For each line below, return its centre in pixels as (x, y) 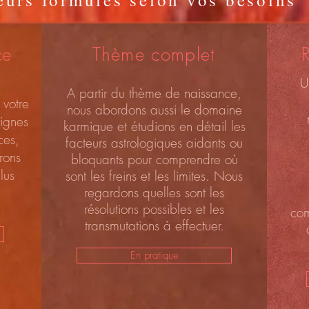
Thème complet (153, 54)
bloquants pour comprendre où (154, 159)
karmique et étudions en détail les (154, 126)
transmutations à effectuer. (154, 226)
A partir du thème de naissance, (154, 93)
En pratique (154, 255)
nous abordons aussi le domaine (154, 110)
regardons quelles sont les (154, 192)
